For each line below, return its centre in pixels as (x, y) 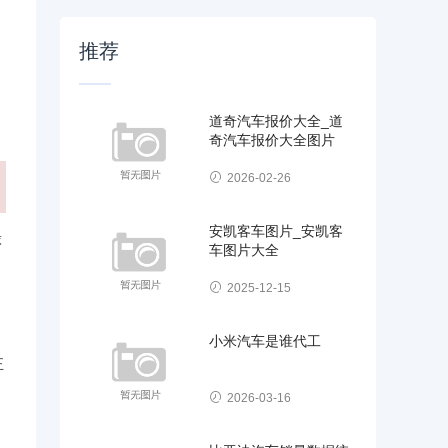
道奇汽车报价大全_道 (276, 120)
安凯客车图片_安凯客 (276, 230)
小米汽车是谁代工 (265, 340)
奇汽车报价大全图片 (272, 139)
